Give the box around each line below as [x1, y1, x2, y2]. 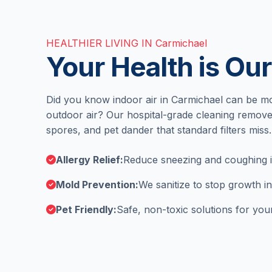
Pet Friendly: [56, 203, 117, 216]
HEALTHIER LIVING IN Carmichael [46, 36, 207, 49]
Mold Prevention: [56, 178, 138, 191]
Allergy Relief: [56, 153, 123, 166]
